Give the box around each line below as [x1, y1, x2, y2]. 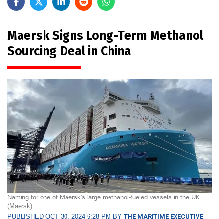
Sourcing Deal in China [7, 44, 131, 59]
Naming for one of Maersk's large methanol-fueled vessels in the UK [7, 194, 200, 201]
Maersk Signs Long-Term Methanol [7, 28, 203, 43]
